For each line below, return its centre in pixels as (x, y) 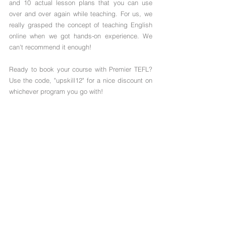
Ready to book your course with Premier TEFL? (81, 69)
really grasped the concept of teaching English (81, 25)
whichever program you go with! (56, 91)
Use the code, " (33, 80)
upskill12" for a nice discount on (104, 80)
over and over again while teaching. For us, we (81, 14)
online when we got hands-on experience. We (81, 36)
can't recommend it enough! (50, 47)
